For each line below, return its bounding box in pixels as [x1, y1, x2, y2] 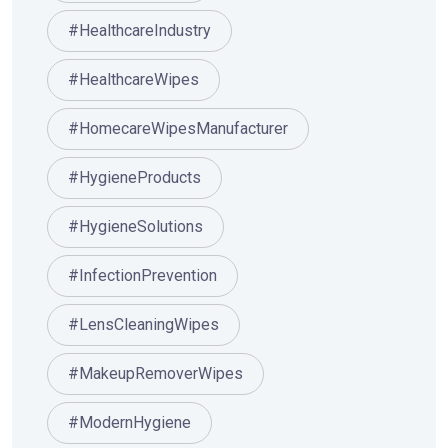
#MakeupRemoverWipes [68, 364, 243, 384]
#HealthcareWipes [68, 70, 199, 90]
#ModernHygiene [68, 413, 191, 433]
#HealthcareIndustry [68, 21, 211, 41]
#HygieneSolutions [68, 217, 203, 237]
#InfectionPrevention [68, 266, 217, 286]
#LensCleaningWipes [68, 315, 219, 335]
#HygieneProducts [68, 168, 201, 188]
